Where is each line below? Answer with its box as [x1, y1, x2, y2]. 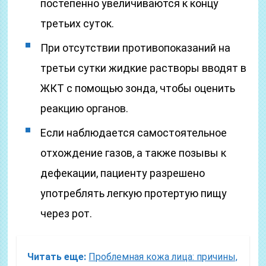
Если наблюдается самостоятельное [40, 126, 227, 139]
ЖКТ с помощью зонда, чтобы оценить [40, 82, 236, 94]
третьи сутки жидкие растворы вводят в [40, 62, 247, 74]
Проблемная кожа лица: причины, [88, 251, 238, 262]
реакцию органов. [40, 102, 129, 115]
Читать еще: [27, 251, 87, 262]
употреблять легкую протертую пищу [40, 187, 227, 199]
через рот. [40, 207, 93, 220]
